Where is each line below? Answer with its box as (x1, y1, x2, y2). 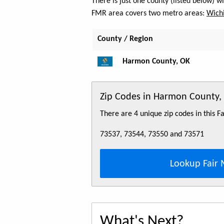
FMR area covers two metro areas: (91, 9, 206, 17)
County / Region (97, 34, 153, 43)
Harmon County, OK (122, 57, 190, 65)
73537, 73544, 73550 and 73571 (100, 130, 204, 138)
